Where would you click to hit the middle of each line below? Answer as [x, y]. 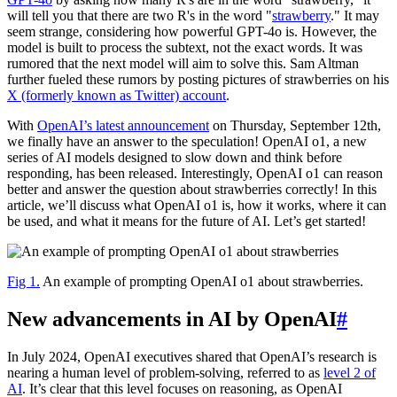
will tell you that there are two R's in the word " [140, 16]
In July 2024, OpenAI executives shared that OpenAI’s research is [192, 356]
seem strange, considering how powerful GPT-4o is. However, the [192, 32]
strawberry [301, 16]
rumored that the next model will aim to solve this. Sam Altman [183, 64]
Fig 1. [23, 282]
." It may [355, 16]
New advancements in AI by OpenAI [172, 319]
